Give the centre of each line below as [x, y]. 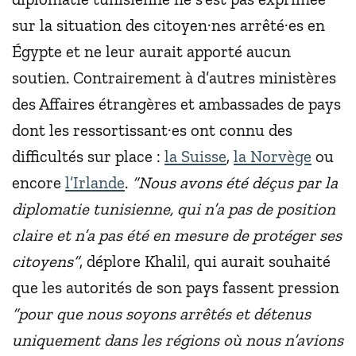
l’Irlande [95, 182]
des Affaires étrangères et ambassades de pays [176, 103]
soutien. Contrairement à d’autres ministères [174, 77]
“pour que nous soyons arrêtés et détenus [161, 313]
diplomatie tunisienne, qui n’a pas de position [174, 208]
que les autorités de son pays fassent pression [176, 287]
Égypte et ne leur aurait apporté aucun [151, 51]
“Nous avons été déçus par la [235, 182]
